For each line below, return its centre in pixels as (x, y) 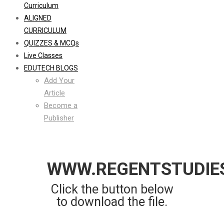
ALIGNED (38, 18)
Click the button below (112, 189)
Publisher (59, 118)
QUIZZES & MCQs (51, 43)
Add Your (59, 80)
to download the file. (112, 201)
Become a (61, 105)
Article (54, 93)
